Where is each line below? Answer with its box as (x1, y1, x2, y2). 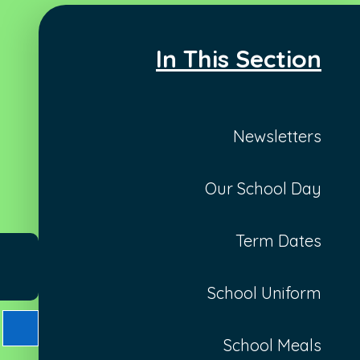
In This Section (156, 43, 321, 74)
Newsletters (233, 125, 321, 146)
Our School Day (205, 178, 321, 198)
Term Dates (235, 230, 321, 251)
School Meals (223, 334, 321, 355)
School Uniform (207, 282, 321, 303)
